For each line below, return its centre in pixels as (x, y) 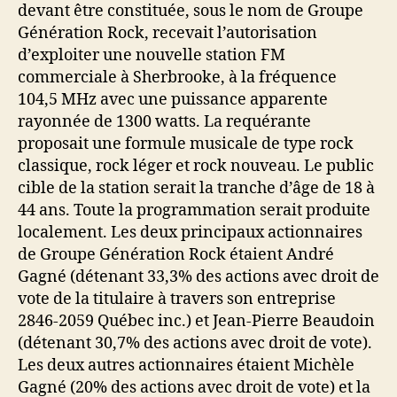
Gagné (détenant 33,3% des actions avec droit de (198, 276)
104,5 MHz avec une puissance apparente (173, 99)
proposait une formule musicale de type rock (186, 144)
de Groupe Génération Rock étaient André (176, 254)
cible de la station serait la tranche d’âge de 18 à (196, 188)
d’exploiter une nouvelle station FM (152, 55)
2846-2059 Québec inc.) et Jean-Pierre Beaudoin (196, 321)
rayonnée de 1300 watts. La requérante (164, 121)
